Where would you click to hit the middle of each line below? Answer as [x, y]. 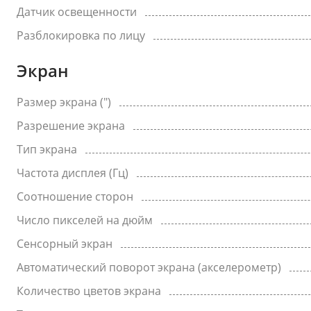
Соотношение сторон [75, 196]
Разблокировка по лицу [81, 35]
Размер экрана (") [64, 102]
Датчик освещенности [77, 12]
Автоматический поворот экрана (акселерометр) [149, 267]
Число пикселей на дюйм [85, 220]
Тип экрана [47, 149]
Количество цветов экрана [89, 291]
